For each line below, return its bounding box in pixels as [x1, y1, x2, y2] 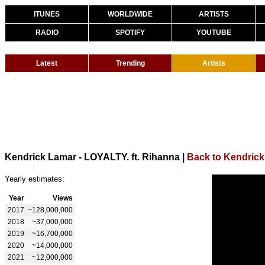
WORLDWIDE [108, 10, 153, 18]
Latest [36, 59, 57, 67]
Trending [115, 59, 145, 67]
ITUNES [34, 10, 60, 18]
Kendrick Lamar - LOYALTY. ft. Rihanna [5, 151, 180, 162]
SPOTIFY [115, 28, 145, 37]
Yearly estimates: [5, 174, 64, 183]
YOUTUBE [196, 28, 231, 37]
